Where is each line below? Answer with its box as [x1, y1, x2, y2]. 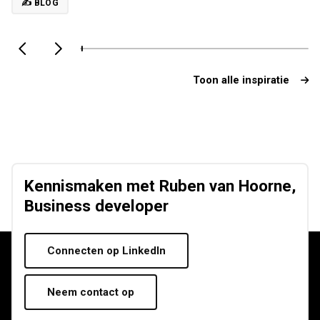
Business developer [24, 196, 169, 215]
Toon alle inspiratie [193, 74, 289, 86]
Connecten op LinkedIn [47, 244, 166, 257]
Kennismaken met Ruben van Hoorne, [24, 176, 296, 195]
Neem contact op [47, 286, 134, 299]
